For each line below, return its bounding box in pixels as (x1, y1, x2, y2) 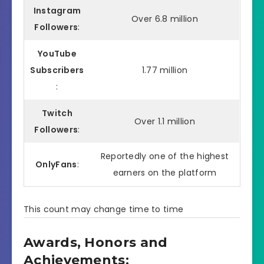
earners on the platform (113, 167, 217, 179)
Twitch (42, 107, 72, 120)
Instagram (33, 5, 81, 17)
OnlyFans (35, 159, 77, 171)
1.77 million (141, 64, 188, 77)
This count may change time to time (24, 203, 184, 216)
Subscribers (30, 64, 84, 77)
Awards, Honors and (24, 235, 168, 251)
